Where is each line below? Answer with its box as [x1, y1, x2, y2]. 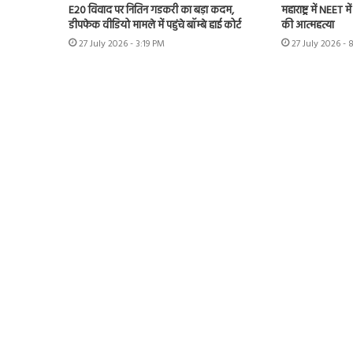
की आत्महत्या [281, 17, 334, 35]
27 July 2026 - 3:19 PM [79, 36, 165, 53]
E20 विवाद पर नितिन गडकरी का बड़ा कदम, [69, 2, 234, 20]
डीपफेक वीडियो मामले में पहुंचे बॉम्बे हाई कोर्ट [69, 17, 241, 35]
